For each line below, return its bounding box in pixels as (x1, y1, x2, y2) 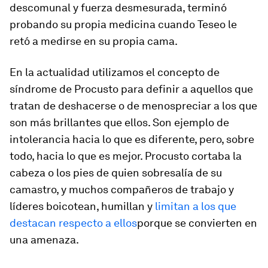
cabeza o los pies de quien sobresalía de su (10, 166, 222, 179)
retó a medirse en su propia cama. (10, 35, 178, 47)
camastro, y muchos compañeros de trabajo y (10, 183, 234, 196)
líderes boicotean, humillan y (10, 200, 153, 212)
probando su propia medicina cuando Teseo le (10, 18, 237, 31)
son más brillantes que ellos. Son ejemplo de (10, 116, 229, 129)
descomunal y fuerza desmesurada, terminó (10, 1, 227, 14)
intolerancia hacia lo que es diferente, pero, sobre (10, 133, 254, 145)
